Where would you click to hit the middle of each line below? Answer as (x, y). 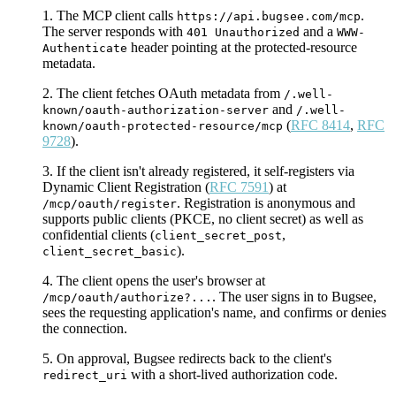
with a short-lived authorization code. (232, 374)
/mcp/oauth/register (110, 204)
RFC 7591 (239, 187)
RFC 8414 (320, 125)
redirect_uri (85, 375)
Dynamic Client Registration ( (126, 187)
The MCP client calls (117, 15)
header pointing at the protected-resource (242, 47)
